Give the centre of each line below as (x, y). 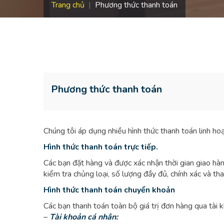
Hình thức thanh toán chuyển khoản (109, 190)
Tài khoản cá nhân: (84, 217)
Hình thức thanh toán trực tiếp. (102, 147)
